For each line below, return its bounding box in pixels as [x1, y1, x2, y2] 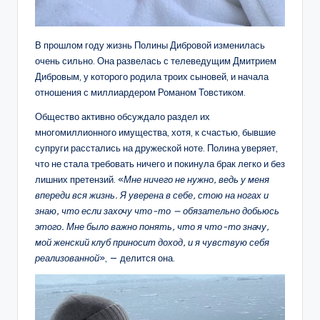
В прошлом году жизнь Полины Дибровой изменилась [35, 39, 265, 51]
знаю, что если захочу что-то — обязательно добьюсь [35, 204, 279, 216]
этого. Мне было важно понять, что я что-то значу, [35, 220, 269, 232]
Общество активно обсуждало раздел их [35, 110, 210, 122]
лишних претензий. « [35, 173, 124, 185]
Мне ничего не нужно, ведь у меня [124, 173, 269, 185]
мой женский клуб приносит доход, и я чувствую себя [35, 236, 269, 248]
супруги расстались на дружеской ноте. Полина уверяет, [35, 141, 278, 154]
